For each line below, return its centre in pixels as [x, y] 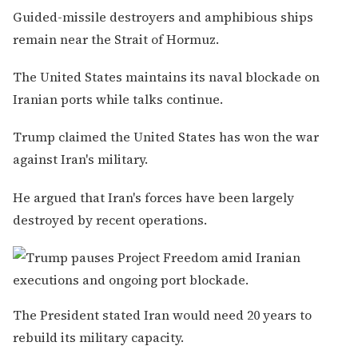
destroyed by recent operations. [110, 219]
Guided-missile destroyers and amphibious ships [163, 16]
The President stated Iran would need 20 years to [162, 314]
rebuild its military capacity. [98, 337]
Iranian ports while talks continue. [118, 99]
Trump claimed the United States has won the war [166, 137]
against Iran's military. [80, 159]
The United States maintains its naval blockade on [166, 77]
